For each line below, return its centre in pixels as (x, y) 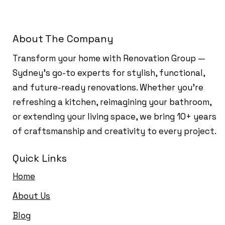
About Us (31, 196)
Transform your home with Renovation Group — (109, 58)
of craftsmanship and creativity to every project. (115, 131)
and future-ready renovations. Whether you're (108, 87)
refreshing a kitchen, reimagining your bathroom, (112, 102)
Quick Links (40, 158)
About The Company (63, 39)
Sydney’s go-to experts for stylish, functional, (109, 73)
